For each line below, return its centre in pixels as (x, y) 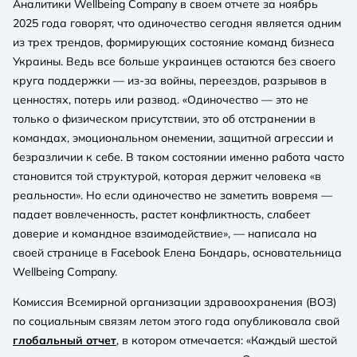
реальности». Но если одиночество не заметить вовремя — (173, 195)
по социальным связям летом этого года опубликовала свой (176, 321)
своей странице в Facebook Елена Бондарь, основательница (177, 252)
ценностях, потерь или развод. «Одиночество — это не (161, 99)
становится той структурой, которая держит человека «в (167, 176)
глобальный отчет (65, 340)
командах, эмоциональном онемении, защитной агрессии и (173, 137)
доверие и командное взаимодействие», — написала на (165, 233)
